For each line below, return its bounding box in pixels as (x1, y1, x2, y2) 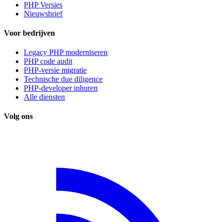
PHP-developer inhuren (24, 84, 98, 93)
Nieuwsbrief (24, 9, 62, 18)
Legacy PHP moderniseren (24, 48, 108, 57)
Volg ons (4, 112, 33, 121)
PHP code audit (24, 57, 72, 66)
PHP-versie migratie (24, 66, 87, 75)
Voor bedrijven (4, 28, 55, 37)
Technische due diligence (24, 75, 103, 84)
